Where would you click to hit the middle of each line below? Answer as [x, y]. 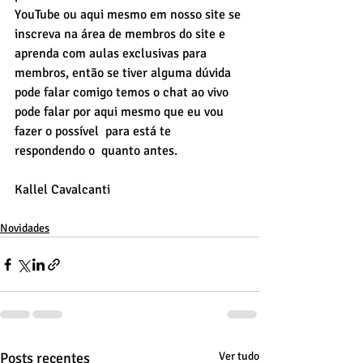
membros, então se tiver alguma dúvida [124, 73]
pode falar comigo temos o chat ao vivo [123, 92]
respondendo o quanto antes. [96, 151]
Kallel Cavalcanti [62, 190]
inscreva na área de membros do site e [122, 34]
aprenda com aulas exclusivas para [112, 53]
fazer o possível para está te [94, 131]
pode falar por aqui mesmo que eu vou [121, 112]
